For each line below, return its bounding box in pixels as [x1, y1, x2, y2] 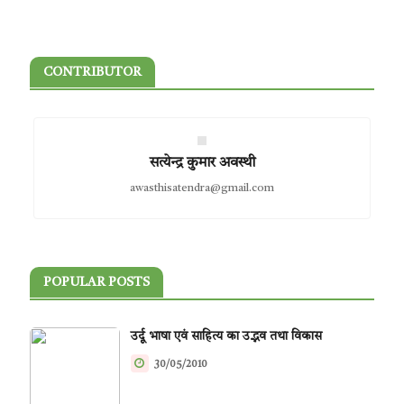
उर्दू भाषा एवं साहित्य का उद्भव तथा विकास [130, 330, 322, 343]
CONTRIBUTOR [42, 66, 142, 78]
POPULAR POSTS [42, 276, 150, 289]
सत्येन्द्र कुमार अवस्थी [149, 156, 255, 170]
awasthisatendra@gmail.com [130, 183, 274, 194]
